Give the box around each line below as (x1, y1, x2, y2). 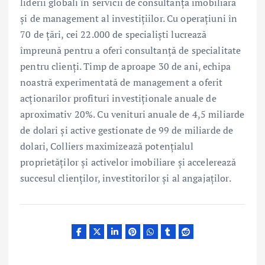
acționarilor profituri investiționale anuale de (20, 92, 216, 105)
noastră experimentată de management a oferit (20, 76, 223, 89)
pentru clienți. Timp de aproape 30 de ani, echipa (20, 60, 231, 73)
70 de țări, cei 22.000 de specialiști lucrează (20, 28, 207, 41)
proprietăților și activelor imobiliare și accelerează (20, 156, 237, 169)
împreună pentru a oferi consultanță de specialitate (20, 44, 241, 57)
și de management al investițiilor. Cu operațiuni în (20, 12, 238, 25)
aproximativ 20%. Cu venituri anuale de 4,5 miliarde (20, 108, 245, 121)
